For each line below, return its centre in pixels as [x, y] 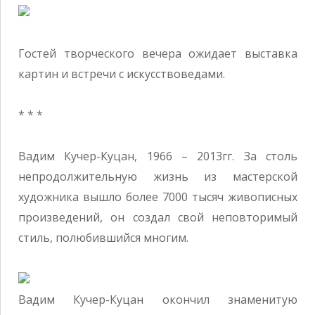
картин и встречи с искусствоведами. [122, 73]
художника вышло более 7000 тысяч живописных [158, 197]
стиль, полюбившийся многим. [103, 238]
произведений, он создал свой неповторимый [158, 218]
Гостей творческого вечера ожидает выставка [158, 53]
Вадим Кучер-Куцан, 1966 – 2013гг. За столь [158, 156]
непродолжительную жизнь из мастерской [158, 177]
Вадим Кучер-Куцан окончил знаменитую [158, 299]
